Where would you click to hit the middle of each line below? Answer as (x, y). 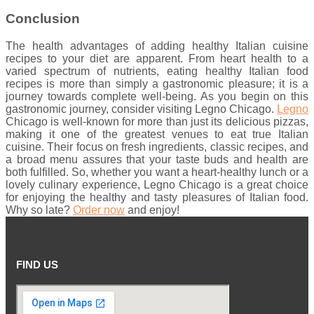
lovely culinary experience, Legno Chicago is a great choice (157, 184)
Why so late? (39, 210)
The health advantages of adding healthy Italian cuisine (157, 46)
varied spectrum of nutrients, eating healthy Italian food (157, 71)
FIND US (37, 264)
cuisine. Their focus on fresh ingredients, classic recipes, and (157, 146)
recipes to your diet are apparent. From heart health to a (157, 58)
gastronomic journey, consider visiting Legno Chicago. (141, 109)
